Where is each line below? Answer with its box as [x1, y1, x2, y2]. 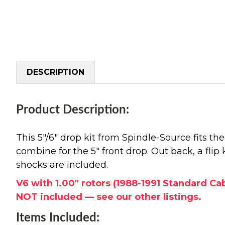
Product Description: [16, 103, 129, 116]
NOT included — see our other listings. [16, 191, 201, 202]
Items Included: [16, 211, 99, 224]
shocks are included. [16, 159, 108, 170]
